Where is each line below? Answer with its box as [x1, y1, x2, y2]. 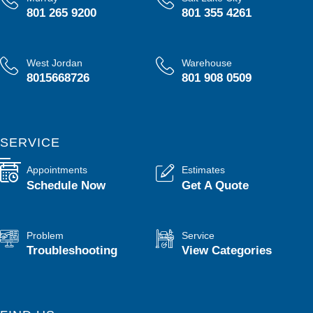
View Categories [182, 243, 272, 258]
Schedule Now [26, 177, 105, 192]
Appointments [26, 164, 87, 176]
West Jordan [26, 57, 82, 68]
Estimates [182, 164, 226, 176]
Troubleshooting [26, 243, 117, 258]
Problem [26, 229, 64, 241]
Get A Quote [182, 177, 249, 192]
